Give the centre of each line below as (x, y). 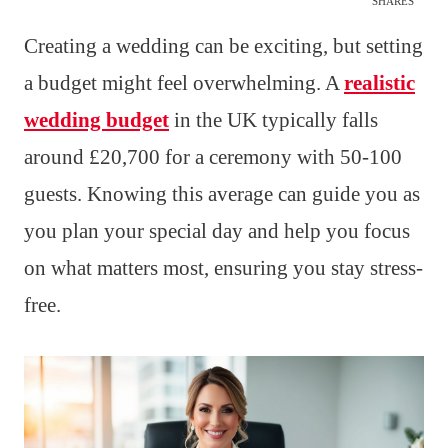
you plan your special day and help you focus (217, 231)
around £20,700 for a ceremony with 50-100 (213, 157)
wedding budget (96, 120)
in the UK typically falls (273, 120)
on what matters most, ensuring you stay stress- (223, 268)
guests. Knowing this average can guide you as (222, 194)
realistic (379, 83)
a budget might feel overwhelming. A (184, 83)
